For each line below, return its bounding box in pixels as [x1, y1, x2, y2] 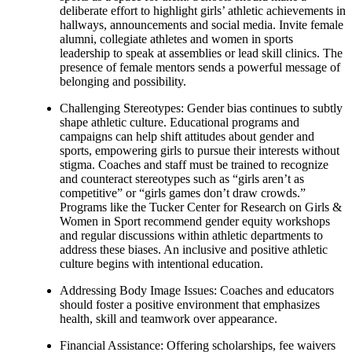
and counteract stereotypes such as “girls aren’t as [60, 171, 304, 185]
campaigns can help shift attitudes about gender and [60, 129, 314, 143]
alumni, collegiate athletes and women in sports [60, 31, 293, 46]
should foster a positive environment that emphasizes [60, 297, 320, 311]
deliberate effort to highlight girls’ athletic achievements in [60, 3, 346, 17]
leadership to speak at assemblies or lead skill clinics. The [60, 46, 343, 60]
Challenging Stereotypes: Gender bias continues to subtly [60, 101, 343, 115]
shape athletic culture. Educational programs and [60, 115, 299, 129]
